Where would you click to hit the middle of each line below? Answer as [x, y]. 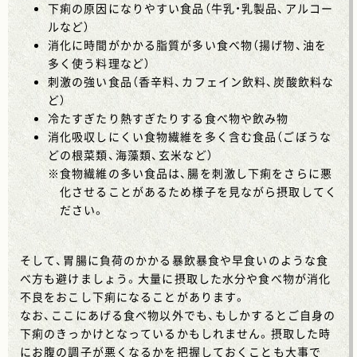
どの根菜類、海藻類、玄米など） [131, 155]
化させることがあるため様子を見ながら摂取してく [198, 192]
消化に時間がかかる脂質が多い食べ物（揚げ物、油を [187, 45]
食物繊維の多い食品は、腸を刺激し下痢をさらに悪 [196, 173]
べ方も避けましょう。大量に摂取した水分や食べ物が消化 [176, 279]
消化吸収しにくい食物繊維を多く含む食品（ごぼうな [190, 137]
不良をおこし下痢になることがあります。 [133, 297]
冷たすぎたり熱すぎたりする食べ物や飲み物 [169, 118]
